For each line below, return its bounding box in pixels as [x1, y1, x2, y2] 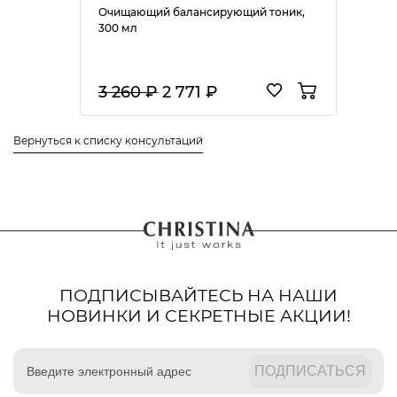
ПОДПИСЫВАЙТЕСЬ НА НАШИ [59, 284, 338, 306]
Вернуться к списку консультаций [13, 133, 203, 147]
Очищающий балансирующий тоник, [98, 4, 305, 19]
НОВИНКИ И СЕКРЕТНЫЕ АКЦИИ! [46, 305, 351, 326]
